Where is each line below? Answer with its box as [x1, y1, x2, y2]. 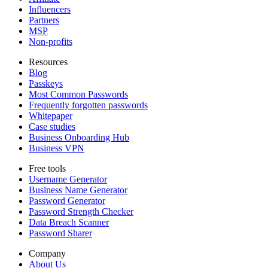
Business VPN [29, 143, 84, 154]
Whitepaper [29, 111, 72, 121]
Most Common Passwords [29, 89, 128, 100]
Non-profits [29, 36, 72, 47]
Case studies [29, 121, 75, 132]
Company [29, 248, 66, 259]
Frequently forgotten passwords [29, 100, 148, 111]
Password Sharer [29, 228, 92, 239]
